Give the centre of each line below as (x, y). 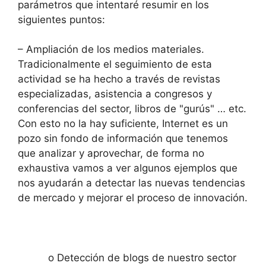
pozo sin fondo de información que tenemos (123, 138)
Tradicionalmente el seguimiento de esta (115, 64)
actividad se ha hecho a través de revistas (119, 79)
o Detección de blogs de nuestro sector (142, 258)
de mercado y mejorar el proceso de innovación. (133, 198)
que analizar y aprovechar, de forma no (111, 153)
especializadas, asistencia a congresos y (115, 94)
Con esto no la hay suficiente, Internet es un (123, 123)
